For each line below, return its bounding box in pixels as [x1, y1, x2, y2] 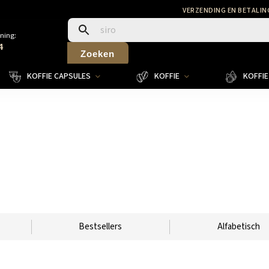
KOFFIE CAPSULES [27, 70, 91, 82]
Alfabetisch [217, 220, 260, 233]
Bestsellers [79, 220, 122, 233]
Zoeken [80, 48, 115, 59]
